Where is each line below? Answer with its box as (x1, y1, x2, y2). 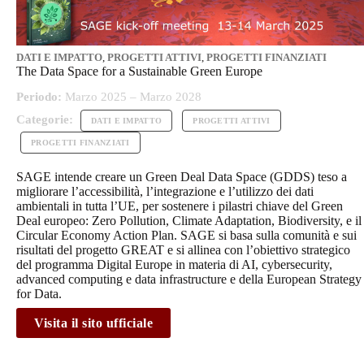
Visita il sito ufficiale (34, 316, 153, 331)
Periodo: (16, 90, 62, 104)
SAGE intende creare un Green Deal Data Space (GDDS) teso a (16, 170, 347, 184)
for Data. (16, 287, 62, 301)
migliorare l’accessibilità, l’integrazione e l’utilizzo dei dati (16, 184, 314, 199)
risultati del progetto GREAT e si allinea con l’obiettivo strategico (16, 243, 350, 258)
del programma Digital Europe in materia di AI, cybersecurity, (16, 258, 332, 272)
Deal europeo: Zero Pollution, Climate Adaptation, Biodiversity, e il (16, 214, 362, 228)
